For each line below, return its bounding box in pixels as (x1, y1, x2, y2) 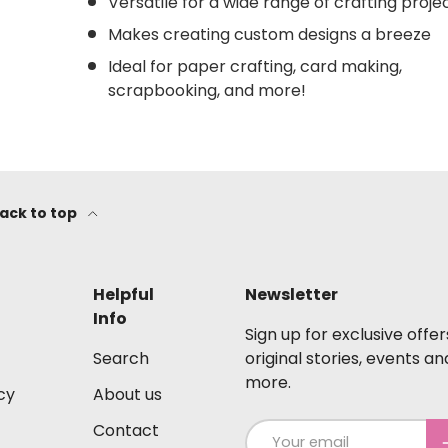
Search (93, 346, 150, 370)
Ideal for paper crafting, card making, (108, 54, 402, 78)
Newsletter (244, 282, 338, 306)
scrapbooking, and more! (108, 78, 306, 102)
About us (93, 382, 163, 406)
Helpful (93, 282, 155, 306)
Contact (93, 418, 160, 442)
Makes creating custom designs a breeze (108, 22, 431, 46)
